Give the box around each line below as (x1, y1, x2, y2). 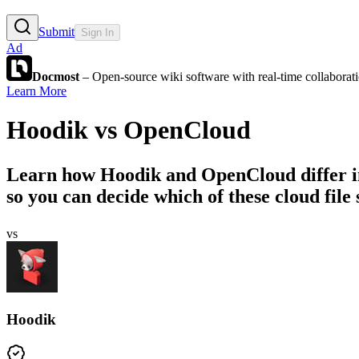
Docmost (32, 69, 79, 83)
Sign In (81, 26, 114, 38)
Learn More (6, 83, 67, 98)
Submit (38, 24, 75, 38)
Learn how (6, 164, 100, 186)
